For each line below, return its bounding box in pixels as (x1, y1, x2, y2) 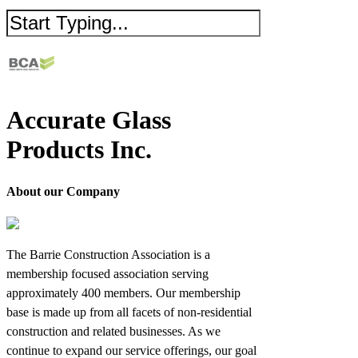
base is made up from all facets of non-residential (6, 304, 252, 319)
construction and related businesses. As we (6, 324, 221, 338)
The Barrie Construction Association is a (6, 247, 210, 261)
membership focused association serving (6, 266, 209, 280)
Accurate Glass (6, 105, 171, 135)
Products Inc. (6, 135, 152, 165)
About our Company (6, 185, 120, 199)
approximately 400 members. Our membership (6, 285, 241, 300)
